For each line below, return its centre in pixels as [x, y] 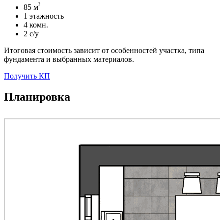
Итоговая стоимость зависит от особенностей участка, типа [104, 51]
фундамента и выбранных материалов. [69, 59]
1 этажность [44, 16]
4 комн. [36, 25]
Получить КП [27, 76]
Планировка [37, 97]
